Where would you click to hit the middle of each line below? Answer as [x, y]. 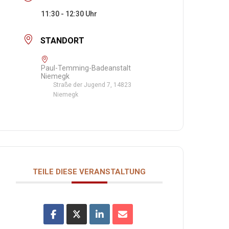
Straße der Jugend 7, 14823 [93, 85]
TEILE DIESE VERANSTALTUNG [89, 172]
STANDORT [63, 40]
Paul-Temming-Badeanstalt [86, 68]
